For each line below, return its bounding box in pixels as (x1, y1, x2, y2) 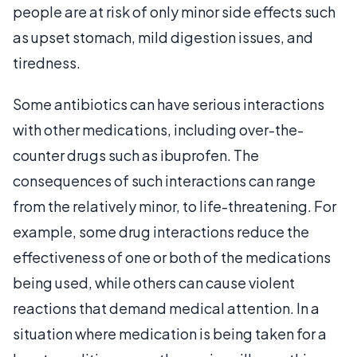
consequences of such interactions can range (13, 171, 316, 190)
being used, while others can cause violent (13, 273, 295, 292)
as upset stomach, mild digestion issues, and (13, 27, 313, 46)
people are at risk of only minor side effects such (13, 2, 335, 21)
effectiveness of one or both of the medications (13, 247, 331, 266)
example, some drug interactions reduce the (13, 222, 309, 241)
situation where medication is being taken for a (13, 324, 327, 343)
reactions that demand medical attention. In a (13, 298, 320, 317)
